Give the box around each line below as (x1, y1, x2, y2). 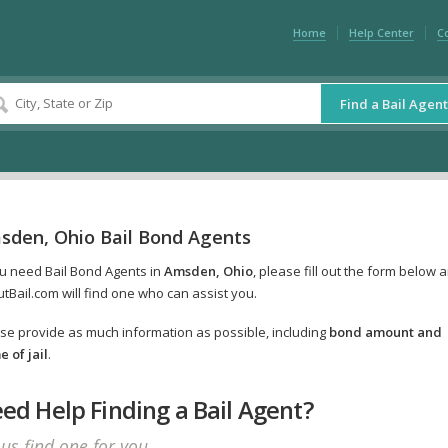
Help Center (348, 24, 414, 40)
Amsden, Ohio (163, 262, 253, 281)
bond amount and (328, 323, 442, 342)
